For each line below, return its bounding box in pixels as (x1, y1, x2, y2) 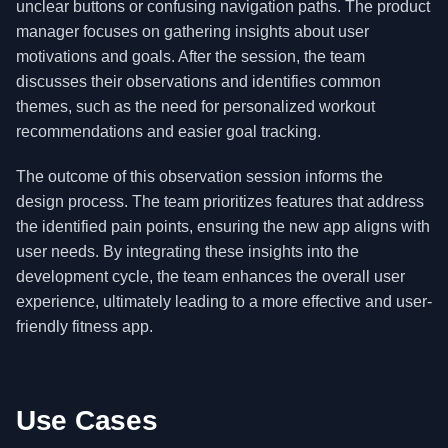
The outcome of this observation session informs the (16, 168, 383, 185)
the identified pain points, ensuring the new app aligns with (16, 218, 430, 235)
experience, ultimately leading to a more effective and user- (16, 293, 432, 310)
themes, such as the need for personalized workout (16, 98, 375, 115)
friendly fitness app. (16, 318, 153, 335)
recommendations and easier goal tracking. (16, 123, 321, 140)
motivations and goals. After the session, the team (16, 48, 365, 65)
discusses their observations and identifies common (16, 73, 381, 90)
